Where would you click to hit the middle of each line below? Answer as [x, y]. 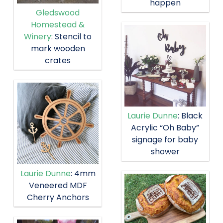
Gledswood [58, 12]
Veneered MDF [58, 185]
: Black [190, 116]
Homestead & [58, 24]
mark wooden [58, 48]
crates [58, 60]
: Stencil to [72, 36]
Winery [38, 36]
